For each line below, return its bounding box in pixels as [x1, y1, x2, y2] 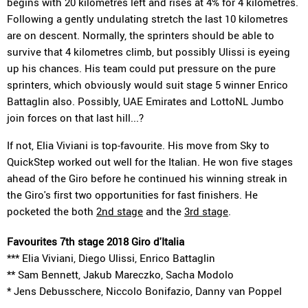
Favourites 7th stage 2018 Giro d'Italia [7, 234, 184, 248]
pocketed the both [7, 204, 96, 218]
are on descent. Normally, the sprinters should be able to [7, 28, 274, 42]
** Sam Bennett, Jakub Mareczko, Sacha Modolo [7, 267, 234, 281]
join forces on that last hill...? [7, 111, 144, 124]
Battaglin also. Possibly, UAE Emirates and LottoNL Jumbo [7, 94, 284, 108]
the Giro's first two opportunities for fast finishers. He [7, 188, 258, 201]
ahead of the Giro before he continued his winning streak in [7, 171, 287, 185]
